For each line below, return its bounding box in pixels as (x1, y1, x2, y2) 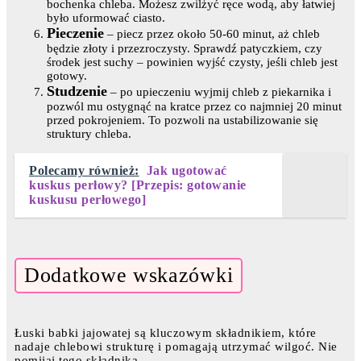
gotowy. (47, 69, 87, 83)
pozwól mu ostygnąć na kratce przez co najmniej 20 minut (47, 100, 342, 114)
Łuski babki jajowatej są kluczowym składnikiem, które (15, 326, 317, 340)
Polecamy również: (29, 164, 139, 178)
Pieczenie (47, 25, 104, 42)
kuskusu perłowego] (29, 193, 146, 207)
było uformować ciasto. (47, 11, 165, 25)
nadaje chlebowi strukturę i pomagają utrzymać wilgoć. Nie (15, 340, 338, 354)
